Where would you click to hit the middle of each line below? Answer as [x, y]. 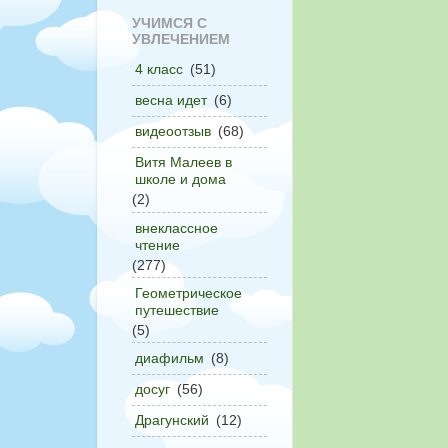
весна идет [171, 100]
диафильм [169, 358]
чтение [157, 244]
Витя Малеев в [183, 162]
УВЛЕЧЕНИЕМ [181, 39]
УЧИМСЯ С [169, 23]
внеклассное [176, 227]
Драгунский [172, 420]
